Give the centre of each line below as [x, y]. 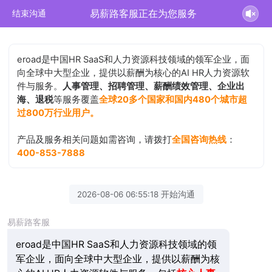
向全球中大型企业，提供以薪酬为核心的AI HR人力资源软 [134, 73]
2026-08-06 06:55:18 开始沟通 [136, 194]
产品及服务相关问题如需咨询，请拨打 [95, 139]
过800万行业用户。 [58, 113]
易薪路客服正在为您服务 [144, 13]
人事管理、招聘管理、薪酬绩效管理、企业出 [154, 86]
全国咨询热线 [199, 139]
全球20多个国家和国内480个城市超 [173, 99]
